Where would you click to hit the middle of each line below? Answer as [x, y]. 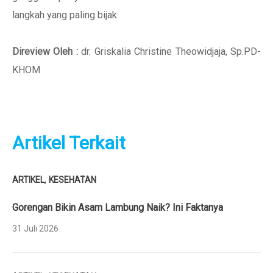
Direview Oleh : [47, 51]
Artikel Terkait [69, 143]
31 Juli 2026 [35, 229]
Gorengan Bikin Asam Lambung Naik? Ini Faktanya [118, 207]
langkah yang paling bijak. [66, 15]
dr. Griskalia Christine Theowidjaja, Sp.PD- [171, 51]
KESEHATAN [73, 180]
